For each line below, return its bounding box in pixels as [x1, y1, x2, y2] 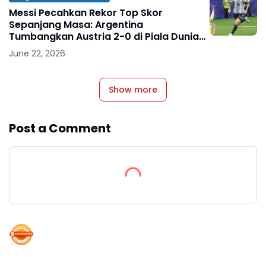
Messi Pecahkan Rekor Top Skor [9, 6, 163, 20]
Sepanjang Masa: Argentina [9, 18, 143, 32]
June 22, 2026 [9, 47, 65, 60]
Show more [109, 84, 157, 96]
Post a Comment [9, 120, 111, 137]
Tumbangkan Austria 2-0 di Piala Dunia [9, 30, 199, 44]
